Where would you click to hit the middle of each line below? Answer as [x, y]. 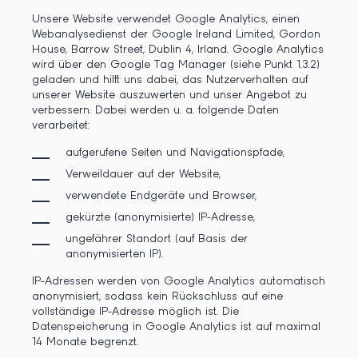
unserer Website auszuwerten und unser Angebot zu [169, 95]
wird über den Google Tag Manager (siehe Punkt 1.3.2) [176, 65]
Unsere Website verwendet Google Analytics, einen [166, 19]
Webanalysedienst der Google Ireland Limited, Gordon [176, 34]
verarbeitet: [61, 125]
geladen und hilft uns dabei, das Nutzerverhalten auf [170, 80]
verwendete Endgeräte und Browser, [161, 196]
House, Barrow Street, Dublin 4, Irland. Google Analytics [178, 50]
